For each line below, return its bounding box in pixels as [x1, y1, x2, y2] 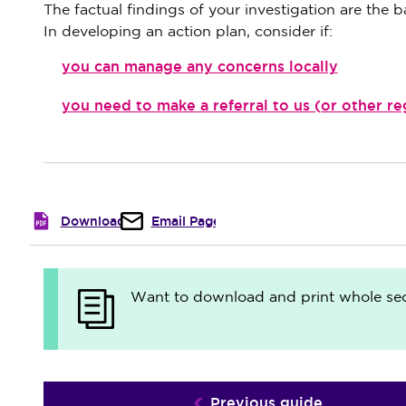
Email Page [150, 213, 220, 229]
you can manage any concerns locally [61, 57, 338, 76]
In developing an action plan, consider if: [43, 25, 333, 39]
